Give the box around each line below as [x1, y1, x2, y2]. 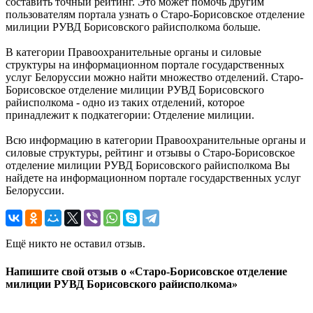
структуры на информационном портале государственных [6, 59, 284, 71]
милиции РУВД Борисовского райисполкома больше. [6, 21, 261, 34]
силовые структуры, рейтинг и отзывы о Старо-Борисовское [6, 147, 295, 159]
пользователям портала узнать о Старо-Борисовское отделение [6, 8, 305, 21]
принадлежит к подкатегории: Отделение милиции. [6, 109, 254, 122]
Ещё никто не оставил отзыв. [6, 238, 145, 250]
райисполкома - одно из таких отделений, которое [6, 96, 245, 109]
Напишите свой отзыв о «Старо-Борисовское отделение [6, 265, 287, 277]
